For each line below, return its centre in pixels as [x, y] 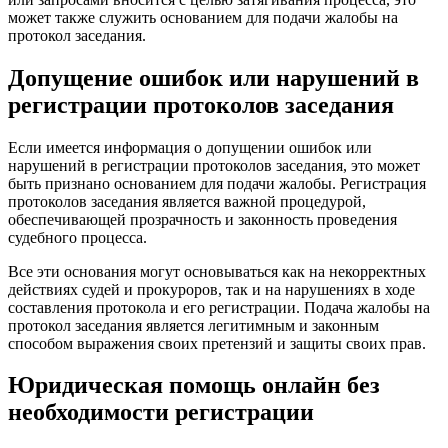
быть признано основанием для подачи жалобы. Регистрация [217, 183]
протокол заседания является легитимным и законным [193, 325]
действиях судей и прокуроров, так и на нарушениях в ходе [211, 289]
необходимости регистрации [161, 412]
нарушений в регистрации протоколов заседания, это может [214, 165]
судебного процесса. [77, 237]
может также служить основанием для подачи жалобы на [203, 17]
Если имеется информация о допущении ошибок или [190, 147]
